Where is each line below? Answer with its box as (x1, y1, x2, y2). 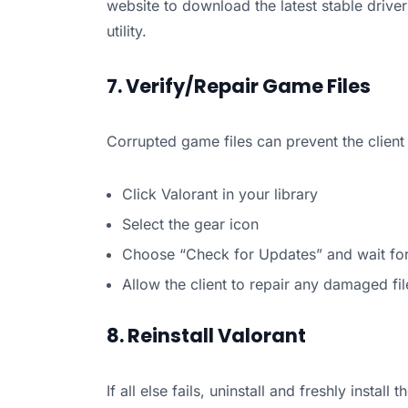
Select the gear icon (121, 215, 259, 234)
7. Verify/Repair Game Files (106, 73, 371, 100)
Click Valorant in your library (121, 185, 318, 204)
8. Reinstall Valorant (106, 322, 306, 350)
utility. (106, 22, 147, 41)
